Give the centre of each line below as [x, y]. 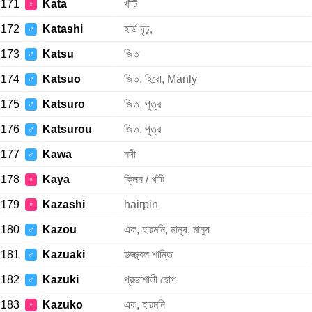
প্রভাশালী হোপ [150, 280]
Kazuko [63, 305]
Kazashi [64, 204]
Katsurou [67, 129]
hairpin [141, 204]
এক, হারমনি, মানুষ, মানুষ [167, 229]
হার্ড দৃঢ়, [138, 29]
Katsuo [62, 79]
